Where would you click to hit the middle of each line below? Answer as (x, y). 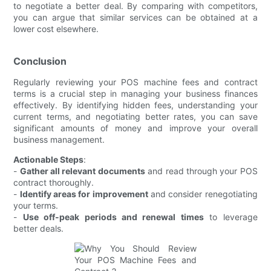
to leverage (230, 217)
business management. (59, 139)
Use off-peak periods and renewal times (113, 217)
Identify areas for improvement (84, 194)
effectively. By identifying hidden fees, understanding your (135, 105)
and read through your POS (201, 171)
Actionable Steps (49, 159)
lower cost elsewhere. (56, 28)
